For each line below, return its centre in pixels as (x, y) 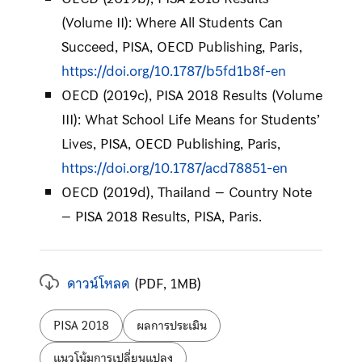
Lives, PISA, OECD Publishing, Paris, (170, 143)
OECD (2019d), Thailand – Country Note (186, 192)
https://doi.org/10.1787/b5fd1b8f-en (173, 71)
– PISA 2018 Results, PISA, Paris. (161, 216)
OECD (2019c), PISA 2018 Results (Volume (192, 95)
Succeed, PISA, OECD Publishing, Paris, (181, 46)
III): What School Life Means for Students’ (190, 119)
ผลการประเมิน (171, 325)
